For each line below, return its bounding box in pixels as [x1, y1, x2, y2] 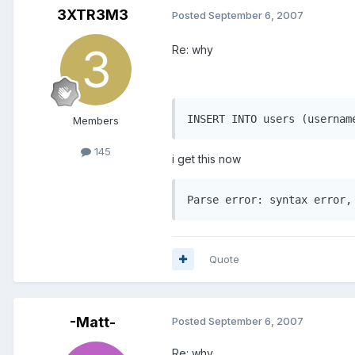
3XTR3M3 [57, 6, 128, 23]
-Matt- [70, 313, 116, 330]
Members [73, 113, 119, 127]
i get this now [172, 151, 241, 166]
